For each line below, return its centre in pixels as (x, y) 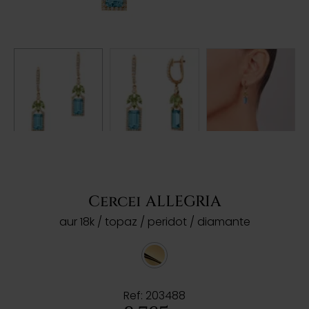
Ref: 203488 (154, 296)
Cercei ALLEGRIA (154, 202)
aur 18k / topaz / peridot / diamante (154, 222)
